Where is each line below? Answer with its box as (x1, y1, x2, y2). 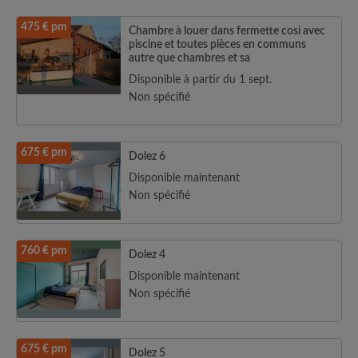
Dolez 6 (129, 151, 165, 162)
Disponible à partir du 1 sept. (129, 74, 272, 86)
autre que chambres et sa (129, 53, 250, 64)
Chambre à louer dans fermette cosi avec (129, 26, 325, 37)
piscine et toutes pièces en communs (129, 39, 306, 50)
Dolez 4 (129, 249, 165, 261)
